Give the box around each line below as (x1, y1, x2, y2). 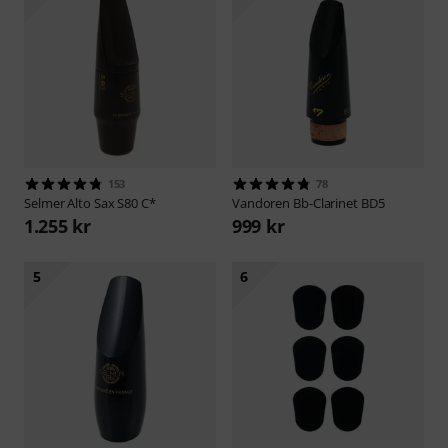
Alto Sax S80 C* (67, 193, 156, 212)
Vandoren (231, 193, 294, 212)
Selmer (24, 193, 68, 212)
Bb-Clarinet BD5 (293, 193, 385, 212)
